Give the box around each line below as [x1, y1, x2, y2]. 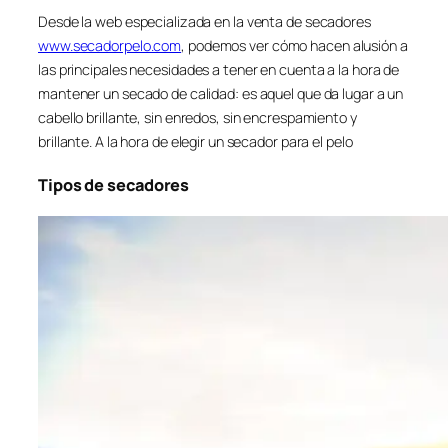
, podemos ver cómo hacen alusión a [181, 36, 408, 56]
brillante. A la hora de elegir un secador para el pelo [38, 132, 353, 152]
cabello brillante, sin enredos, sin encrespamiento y [38, 108, 357, 128]
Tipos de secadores [38, 174, 190, 196]
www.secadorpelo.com [38, 36, 182, 56]
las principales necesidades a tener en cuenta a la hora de [38, 60, 400, 80]
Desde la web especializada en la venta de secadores [38, 12, 371, 32]
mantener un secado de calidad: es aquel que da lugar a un [38, 84, 404, 104]
